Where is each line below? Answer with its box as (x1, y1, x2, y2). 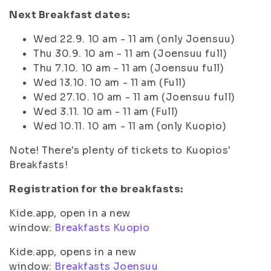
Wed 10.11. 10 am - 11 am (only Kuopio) (33, 120, 227, 132)
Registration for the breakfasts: (9, 183, 183, 195)
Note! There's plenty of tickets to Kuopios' (9, 144, 231, 157)
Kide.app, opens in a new (9, 246, 137, 258)
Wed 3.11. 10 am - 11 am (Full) (33, 105, 178, 118)
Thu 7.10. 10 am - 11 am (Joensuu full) (33, 62, 224, 74)
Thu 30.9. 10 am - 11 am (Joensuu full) (33, 47, 227, 60)
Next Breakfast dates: (9, 8, 130, 21)
